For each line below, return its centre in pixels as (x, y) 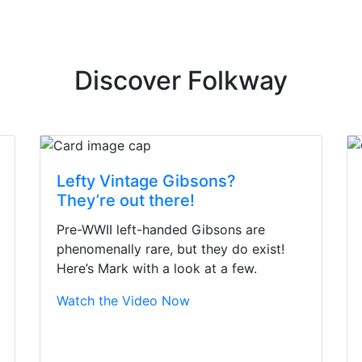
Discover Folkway (181, 81)
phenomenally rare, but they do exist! (170, 249)
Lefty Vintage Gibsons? (146, 181)
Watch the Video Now (123, 301)
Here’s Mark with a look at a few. (157, 269)
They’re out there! (126, 201)
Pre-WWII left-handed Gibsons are (161, 230)
